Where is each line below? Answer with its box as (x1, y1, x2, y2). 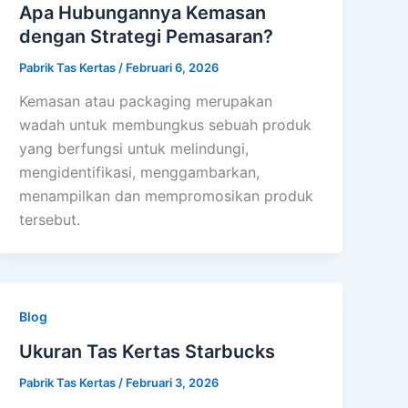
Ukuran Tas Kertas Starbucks (19, 341, 276, 363)
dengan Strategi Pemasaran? (19, 25, 274, 47)
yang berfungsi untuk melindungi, (19, 139, 250, 158)
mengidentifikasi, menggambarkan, (19, 163, 260, 182)
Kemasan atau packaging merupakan (19, 92, 273, 111)
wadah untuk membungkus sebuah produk (19, 116, 312, 135)
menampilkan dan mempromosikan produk (19, 187, 314, 206)
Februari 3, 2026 (126, 375, 219, 391)
